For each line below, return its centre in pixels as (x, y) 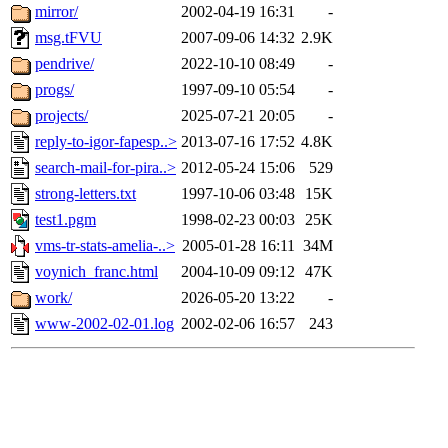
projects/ (61, 116)
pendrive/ (64, 64)
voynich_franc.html (96, 272)
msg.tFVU (68, 38)
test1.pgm (65, 220)
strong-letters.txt (85, 194)
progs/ (54, 90)
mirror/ (56, 12)
